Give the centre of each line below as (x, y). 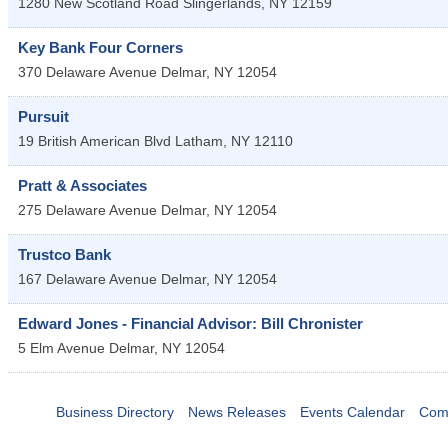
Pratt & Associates (82, 185)
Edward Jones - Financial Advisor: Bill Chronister (190, 323)
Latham (199, 140)
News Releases (236, 411)
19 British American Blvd (94, 140)
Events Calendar (352, 411)
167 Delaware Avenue (87, 278)
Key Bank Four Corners (100, 47)
